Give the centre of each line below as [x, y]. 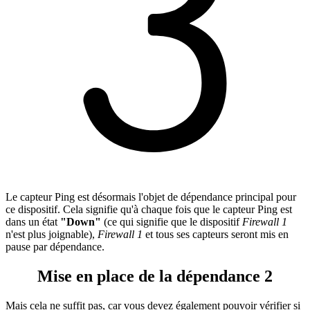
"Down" [81, 221]
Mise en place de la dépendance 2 [155, 276]
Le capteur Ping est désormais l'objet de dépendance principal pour [151, 197]
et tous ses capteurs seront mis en [216, 234]
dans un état [33, 221]
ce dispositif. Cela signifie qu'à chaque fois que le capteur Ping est [149, 209]
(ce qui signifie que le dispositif [172, 221]
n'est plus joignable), [52, 234]
